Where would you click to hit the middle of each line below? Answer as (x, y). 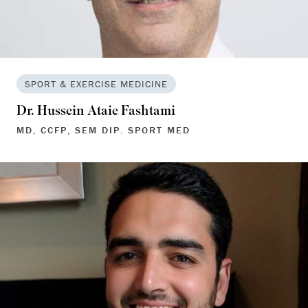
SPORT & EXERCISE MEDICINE (96, 84)
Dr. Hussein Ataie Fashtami (96, 112)
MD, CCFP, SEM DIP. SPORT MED (103, 130)
